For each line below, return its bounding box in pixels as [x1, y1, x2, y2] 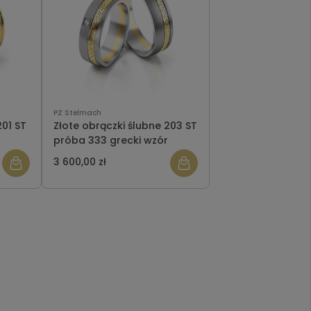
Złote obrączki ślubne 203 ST [53, 119, 197, 133]
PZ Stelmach [53, 108, 101, 119]
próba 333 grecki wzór [53, 133, 168, 148]
